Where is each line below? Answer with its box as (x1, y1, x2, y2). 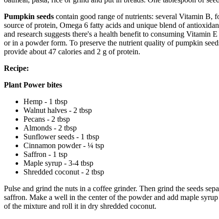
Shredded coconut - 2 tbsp (23, 168, 104, 176)
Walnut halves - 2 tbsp (23, 106, 92, 114)
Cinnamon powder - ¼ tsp (23, 141, 104, 150)
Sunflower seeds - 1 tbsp (23, 132, 99, 141)
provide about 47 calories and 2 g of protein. (4, 47, 142, 56)
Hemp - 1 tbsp (23, 97, 67, 106)
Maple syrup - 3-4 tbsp (23, 159, 93, 167)
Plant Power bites (4, 81, 62, 89)
